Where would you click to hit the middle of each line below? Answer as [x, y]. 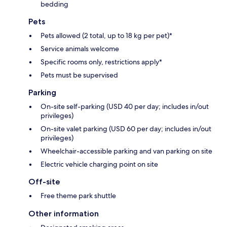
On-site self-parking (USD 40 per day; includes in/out [125, 106]
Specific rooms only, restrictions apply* [101, 62]
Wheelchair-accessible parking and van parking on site [126, 151]
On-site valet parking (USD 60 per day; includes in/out [126, 128]
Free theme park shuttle [78, 195]
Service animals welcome [80, 48]
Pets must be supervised [79, 75]
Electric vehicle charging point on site [99, 164]
